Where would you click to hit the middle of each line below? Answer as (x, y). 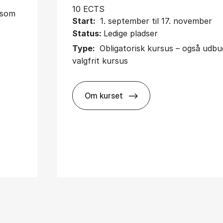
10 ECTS (89, 9)
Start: (85, 21)
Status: (88, 33)
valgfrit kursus (100, 60)
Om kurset (104, 95)
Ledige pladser (131, 33)
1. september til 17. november (156, 21)
